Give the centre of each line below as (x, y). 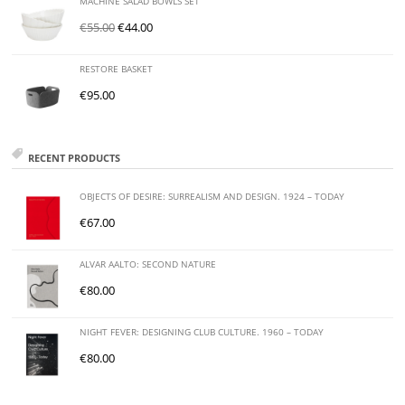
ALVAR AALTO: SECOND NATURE (148, 265)
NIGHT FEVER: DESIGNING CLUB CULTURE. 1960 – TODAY (202, 333)
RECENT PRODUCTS (75, 158)
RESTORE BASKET (117, 70)
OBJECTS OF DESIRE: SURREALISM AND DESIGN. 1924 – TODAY (212, 197)
